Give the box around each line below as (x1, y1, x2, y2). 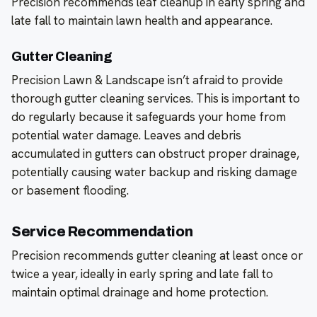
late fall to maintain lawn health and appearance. (11, 13, 272, 29)
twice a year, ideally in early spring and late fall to (11, 266, 273, 282)
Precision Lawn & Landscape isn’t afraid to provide (11, 72, 283, 88)
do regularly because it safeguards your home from (11, 109, 286, 125)
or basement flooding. (11, 183, 129, 199)
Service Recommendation (11, 224, 193, 240)
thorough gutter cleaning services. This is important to (11, 91, 300, 107)
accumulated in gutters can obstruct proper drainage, (11, 146, 299, 162)
